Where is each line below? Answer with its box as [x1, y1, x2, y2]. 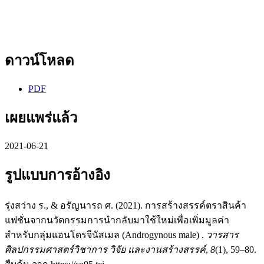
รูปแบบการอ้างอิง [5, 167, 110, 183]
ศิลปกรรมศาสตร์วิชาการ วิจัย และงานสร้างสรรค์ [5, 244, 206, 255]
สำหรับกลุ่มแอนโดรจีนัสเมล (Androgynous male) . [5, 229, 206, 240]
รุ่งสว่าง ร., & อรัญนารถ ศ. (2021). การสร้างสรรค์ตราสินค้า [5, 200, 246, 210]
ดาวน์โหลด [5, 53, 74, 69]
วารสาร [206, 229, 239, 240]
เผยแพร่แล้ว [5, 110, 77, 126]
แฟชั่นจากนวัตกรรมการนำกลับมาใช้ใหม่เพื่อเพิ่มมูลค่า [5, 214, 229, 225]
